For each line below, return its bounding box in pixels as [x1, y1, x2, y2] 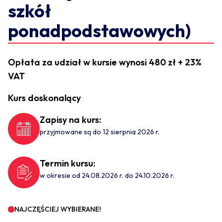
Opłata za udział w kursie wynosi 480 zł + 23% [8, 56, 201, 68]
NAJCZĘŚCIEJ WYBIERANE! [14, 205, 101, 214]
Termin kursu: [40, 158, 95, 169]
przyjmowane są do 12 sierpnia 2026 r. [40, 127, 160, 137]
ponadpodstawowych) [8, 19, 191, 42]
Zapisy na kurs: [40, 114, 101, 126]
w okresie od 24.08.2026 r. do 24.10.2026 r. [40, 171, 174, 180]
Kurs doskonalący [8, 92, 81, 104]
